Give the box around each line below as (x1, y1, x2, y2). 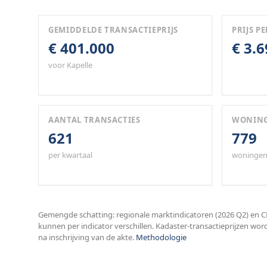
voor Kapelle (48, 60, 92, 70)
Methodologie (136, 232, 187, 243)
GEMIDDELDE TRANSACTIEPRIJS (48, 24, 178, 35)
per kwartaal (48, 150, 92, 160)
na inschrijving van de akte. (38, 232, 134, 243)
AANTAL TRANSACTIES (48, 114, 141, 125)
